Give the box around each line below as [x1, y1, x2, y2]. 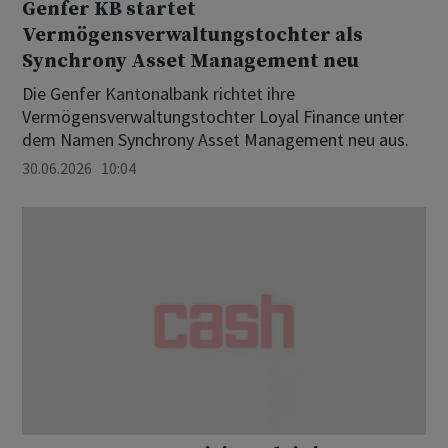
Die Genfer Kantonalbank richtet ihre [22, 82, 295, 106]
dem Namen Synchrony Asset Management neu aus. [22, 128, 409, 152]
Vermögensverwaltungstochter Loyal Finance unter [22, 105, 404, 129]
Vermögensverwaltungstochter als [22, 23, 363, 49]
